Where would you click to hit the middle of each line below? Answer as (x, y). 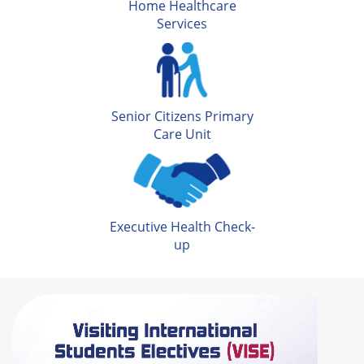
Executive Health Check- (182, 227)
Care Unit (182, 134)
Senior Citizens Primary (182, 117)
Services (182, 24)
